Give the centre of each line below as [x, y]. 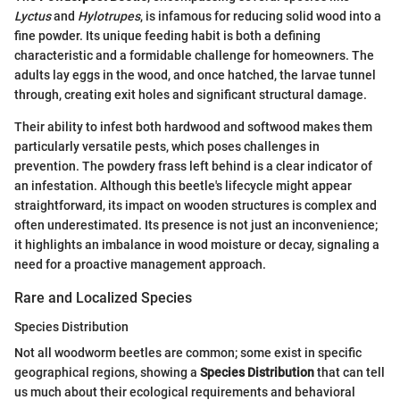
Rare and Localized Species [103, 298]
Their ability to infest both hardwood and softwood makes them [193, 127]
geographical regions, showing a [107, 372]
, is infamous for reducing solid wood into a [261, 17]
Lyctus [33, 17]
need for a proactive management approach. [140, 265]
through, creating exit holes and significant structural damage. [191, 95]
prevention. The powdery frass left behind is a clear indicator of [193, 167]
